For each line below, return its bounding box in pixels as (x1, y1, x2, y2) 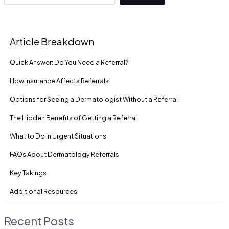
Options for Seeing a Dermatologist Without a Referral (10, 95, 178, 103)
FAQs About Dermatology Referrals (10, 150, 120, 158)
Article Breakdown (10, 35, 95, 48)
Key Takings (10, 168, 47, 177)
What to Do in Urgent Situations (10, 131, 107, 140)
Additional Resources (10, 187, 78, 195)
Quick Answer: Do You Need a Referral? (10, 58, 129, 66)
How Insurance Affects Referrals (10, 76, 109, 85)
